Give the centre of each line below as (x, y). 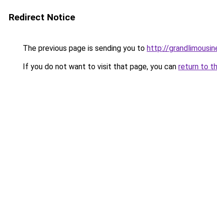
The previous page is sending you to (84, 48)
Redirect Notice (42, 17)
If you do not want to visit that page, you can (100, 67)
